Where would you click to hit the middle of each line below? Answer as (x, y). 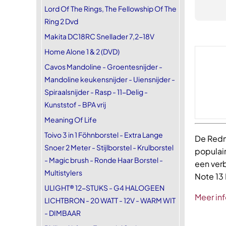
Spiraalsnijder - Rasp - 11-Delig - (96, 92)
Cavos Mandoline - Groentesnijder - (103, 67)
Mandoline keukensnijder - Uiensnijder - (110, 79)
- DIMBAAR (63, 213)
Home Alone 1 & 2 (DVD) (82, 51)
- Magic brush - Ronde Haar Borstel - (104, 160)
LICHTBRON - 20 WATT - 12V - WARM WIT (110, 200)
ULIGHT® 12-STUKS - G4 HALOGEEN (104, 188)
